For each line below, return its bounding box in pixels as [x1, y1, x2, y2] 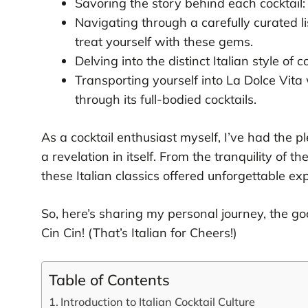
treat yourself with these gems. [74, 33, 253, 49]
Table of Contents [48, 269, 170, 289]
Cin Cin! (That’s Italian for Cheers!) [41, 224, 237, 241]
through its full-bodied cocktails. [74, 91, 256, 107]
